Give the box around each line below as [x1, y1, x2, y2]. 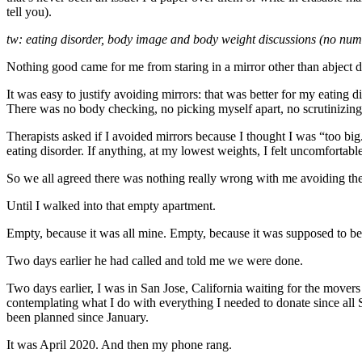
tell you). [6, 4, 52, 19]
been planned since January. [6, 309, 149, 324]
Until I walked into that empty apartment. [6, 198, 216, 213]
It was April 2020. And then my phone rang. [6, 337, 232, 351]
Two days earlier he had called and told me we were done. [6, 253, 303, 267]
